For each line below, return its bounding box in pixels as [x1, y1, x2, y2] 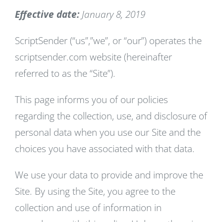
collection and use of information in [15, 201, 162, 214]
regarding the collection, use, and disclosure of [15, 110, 207, 122]
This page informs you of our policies [15, 93, 168, 106]
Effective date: [15, 8, 79, 21]
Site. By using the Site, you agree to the [15, 185, 175, 198]
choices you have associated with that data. [15, 142, 195, 155]
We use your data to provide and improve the [15, 168, 203, 181]
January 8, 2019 [79, 8, 145, 21]
